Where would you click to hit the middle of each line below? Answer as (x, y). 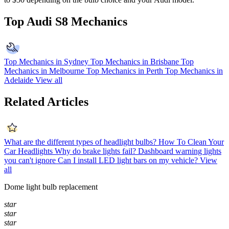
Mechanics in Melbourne (44, 71)
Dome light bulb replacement (51, 187)
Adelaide (19, 80)
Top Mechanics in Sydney (46, 62)
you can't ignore (30, 160)
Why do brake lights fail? (95, 151)
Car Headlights (28, 151)
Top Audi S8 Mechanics (66, 22)
